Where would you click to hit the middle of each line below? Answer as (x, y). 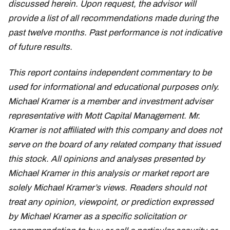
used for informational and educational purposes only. (114, 87)
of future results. (40, 47)
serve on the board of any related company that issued (114, 144)
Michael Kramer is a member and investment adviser (111, 101)
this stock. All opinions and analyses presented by (107, 159)
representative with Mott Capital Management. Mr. (104, 116)
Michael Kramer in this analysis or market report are (108, 173)
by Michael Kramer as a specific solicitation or (97, 216)
